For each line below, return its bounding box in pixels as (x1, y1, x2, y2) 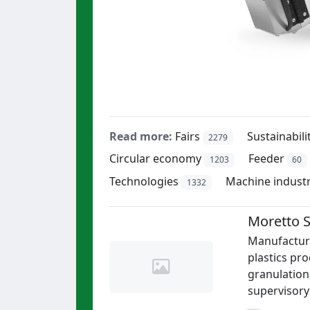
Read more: (109, 129, 172, 145)
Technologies (109, 173, 179, 189)
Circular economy (109, 151, 201, 167)
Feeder (248, 151, 284, 167)
